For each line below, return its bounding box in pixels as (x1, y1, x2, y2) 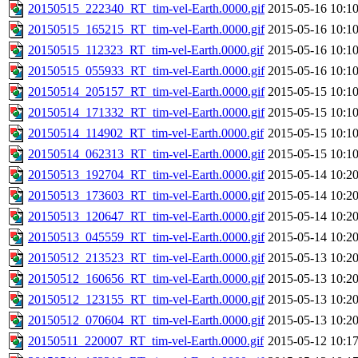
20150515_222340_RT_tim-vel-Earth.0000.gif (28, 2, 265, 16)
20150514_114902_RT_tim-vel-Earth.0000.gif (28, 126, 264, 141)
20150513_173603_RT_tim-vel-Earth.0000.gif (28, 189, 265, 203)
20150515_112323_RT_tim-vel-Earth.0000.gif (28, 43, 264, 58)
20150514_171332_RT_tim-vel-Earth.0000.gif (28, 105, 265, 120)
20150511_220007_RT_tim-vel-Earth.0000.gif (28, 334, 264, 348)
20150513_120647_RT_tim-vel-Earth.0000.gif (28, 209, 265, 224)
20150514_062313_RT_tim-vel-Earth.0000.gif (28, 147, 265, 161)
